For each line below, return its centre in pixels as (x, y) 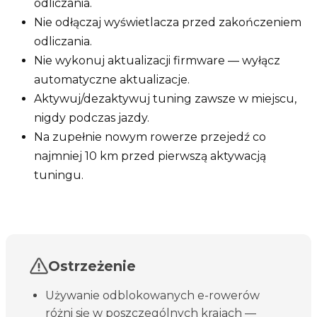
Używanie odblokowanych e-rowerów (152, 295)
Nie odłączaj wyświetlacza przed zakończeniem (168, 22)
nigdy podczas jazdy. (92, 117)
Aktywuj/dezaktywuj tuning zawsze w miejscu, (165, 98)
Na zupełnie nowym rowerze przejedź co (150, 137)
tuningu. (59, 175)
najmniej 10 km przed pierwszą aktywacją (150, 156)
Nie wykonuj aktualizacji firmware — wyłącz (157, 60)
